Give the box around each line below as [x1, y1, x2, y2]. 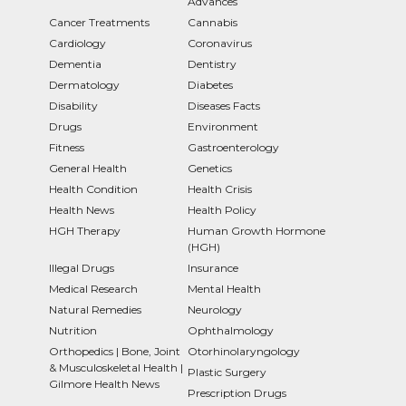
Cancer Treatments [49, 14, 150, 29]
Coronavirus [188, 35, 252, 50]
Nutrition [49, 323, 97, 337]
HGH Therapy [49, 223, 121, 237]
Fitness [49, 140, 84, 154]
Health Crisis [188, 181, 252, 196]
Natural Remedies [49, 302, 141, 316]
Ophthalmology [188, 323, 274, 337]
